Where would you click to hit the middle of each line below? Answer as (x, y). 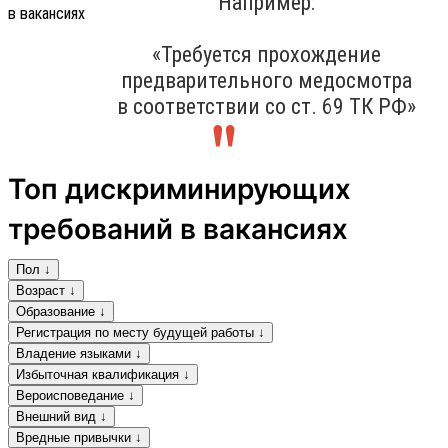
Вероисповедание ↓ (75, 395)
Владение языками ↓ (79, 353)
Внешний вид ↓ (61, 416)
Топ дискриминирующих (179, 188)
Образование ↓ (61, 311)
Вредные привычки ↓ (79, 437)
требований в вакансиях (178, 228)
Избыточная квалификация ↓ (103, 374)
